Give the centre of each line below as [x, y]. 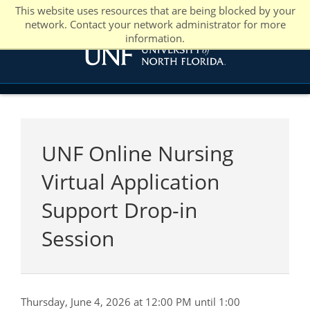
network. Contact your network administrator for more [155, 24]
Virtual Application [130, 182]
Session [78, 238]
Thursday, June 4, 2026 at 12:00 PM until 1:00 [130, 302]
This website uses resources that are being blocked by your [155, 10]
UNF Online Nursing [137, 153]
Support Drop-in [119, 210]
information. [155, 38]
